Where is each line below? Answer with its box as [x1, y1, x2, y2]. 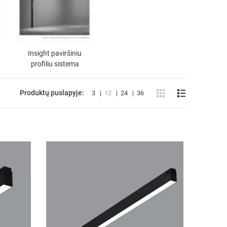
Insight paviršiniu [28, 49, 82, 58]
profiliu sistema [30, 60, 79, 69]
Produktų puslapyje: [20, 89, 84, 98]
